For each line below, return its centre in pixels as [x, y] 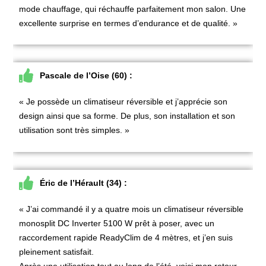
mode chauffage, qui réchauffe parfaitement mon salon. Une [133, 9]
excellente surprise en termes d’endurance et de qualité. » [129, 23]
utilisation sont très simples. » [75, 130]
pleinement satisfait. [57, 251]
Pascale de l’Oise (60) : [86, 76]
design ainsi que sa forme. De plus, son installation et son [127, 116]
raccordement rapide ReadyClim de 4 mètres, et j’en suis [126, 237]
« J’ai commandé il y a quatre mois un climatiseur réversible [132, 209]
